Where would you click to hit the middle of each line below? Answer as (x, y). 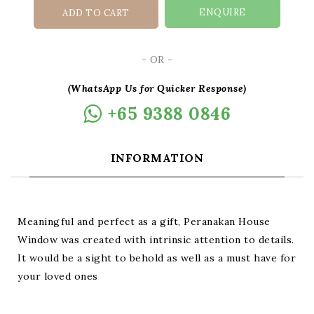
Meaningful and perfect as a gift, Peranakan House (144, 221)
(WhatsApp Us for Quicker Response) (157, 88)
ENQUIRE (223, 12)
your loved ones (58, 276)
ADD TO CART (96, 13)
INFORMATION (157, 158)
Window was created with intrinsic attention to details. (156, 240)
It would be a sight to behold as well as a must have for (157, 258)
